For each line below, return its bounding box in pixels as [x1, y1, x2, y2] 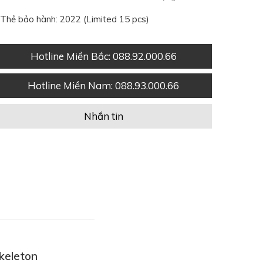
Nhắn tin [83, 110, 123, 122]
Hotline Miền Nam [28, 79, 111, 92]
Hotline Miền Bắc [30, 50, 109, 62]
